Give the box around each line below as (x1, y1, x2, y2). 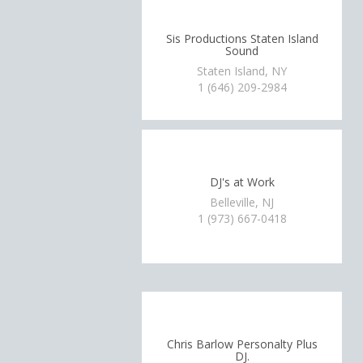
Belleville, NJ (210, 194, 275, 210)
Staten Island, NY (197, 63, 288, 79)
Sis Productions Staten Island (165, 30, 318, 46)
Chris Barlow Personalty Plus (166, 335, 318, 352)
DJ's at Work (209, 173, 275, 190)
